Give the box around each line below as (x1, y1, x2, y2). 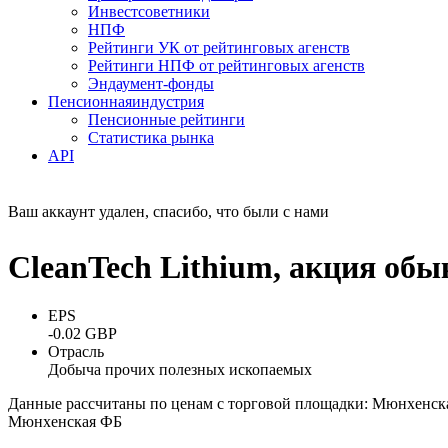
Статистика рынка (88, 129, 214, 147)
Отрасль (48, 343, 104, 361)
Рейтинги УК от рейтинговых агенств (88, 39, 350, 57)
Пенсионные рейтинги (88, 111, 245, 129)
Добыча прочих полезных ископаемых (48, 361, 312, 379)
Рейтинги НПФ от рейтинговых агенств (88, 57, 365, 75)
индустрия (132, 93, 204, 111)
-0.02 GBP (48, 325, 117, 343)
